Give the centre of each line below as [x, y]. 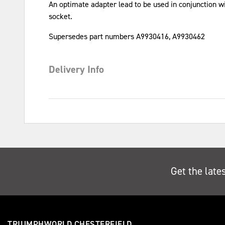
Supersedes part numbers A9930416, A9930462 [127, 36]
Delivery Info [76, 69]
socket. [61, 16]
